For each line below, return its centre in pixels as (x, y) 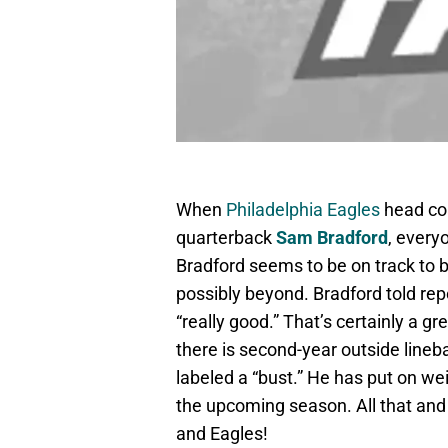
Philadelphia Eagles (303, 210)
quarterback (226, 238)
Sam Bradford (332, 238)
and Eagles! (222, 434)
